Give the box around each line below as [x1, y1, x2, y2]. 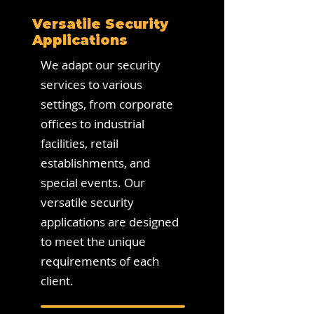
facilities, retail [41, 135, 118, 151]
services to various [41, 76, 142, 93]
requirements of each [41, 253, 159, 269]
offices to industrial [41, 116, 144, 132]
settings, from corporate [41, 96, 173, 112]
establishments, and [41, 155, 150, 171]
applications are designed [41, 214, 179, 230]
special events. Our [41, 175, 145, 191]
